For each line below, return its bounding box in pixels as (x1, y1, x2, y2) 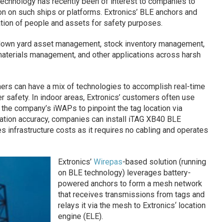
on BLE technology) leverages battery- (57, 167, 191, 177)
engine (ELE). (57, 211, 103, 221)
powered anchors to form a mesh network (57, 178, 202, 188)
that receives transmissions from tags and (57, 189, 205, 199)
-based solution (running (122, 157, 206, 166)
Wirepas (93, 157, 122, 166)
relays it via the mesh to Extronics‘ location (57, 200, 206, 210)
